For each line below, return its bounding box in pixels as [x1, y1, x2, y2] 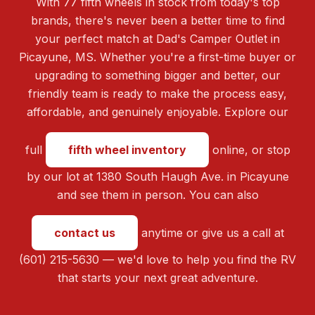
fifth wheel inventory [67, 143, 186, 157]
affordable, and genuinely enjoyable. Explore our [27, 105, 288, 120]
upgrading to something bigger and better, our [34, 68, 281, 83]
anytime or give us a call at [137, 226, 284, 240]
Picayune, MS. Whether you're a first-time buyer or [19, 50, 296, 65]
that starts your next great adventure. [57, 271, 258, 285]
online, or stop [208, 143, 290, 157]
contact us [53, 226, 115, 240]
